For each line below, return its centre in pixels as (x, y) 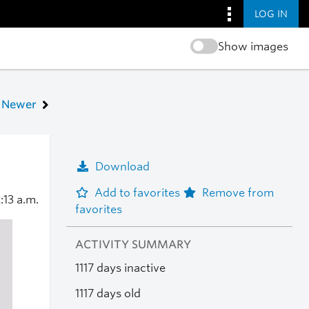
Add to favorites (138, 192)
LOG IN (271, 13)
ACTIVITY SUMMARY (133, 245)
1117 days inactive (120, 268)
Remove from (238, 192)
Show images (253, 47)
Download (122, 166)
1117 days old (108, 293)
